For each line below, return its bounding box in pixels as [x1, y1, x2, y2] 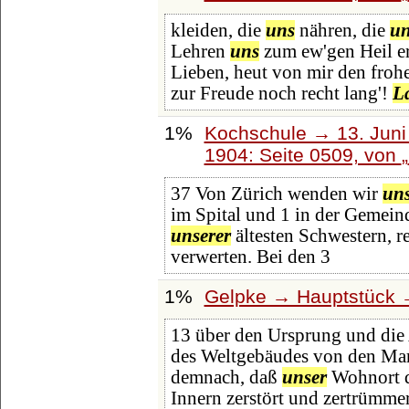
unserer [170, 225, 231, 246]
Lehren [170, 41, 230, 62]
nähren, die [294, 20, 390, 41]
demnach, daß [170, 367, 282, 388]
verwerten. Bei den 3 [170, 246, 330, 267]
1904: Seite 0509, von [204, 143, 402, 165]
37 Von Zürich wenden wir [170, 184, 383, 204]
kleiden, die [170, 20, 266, 41]
